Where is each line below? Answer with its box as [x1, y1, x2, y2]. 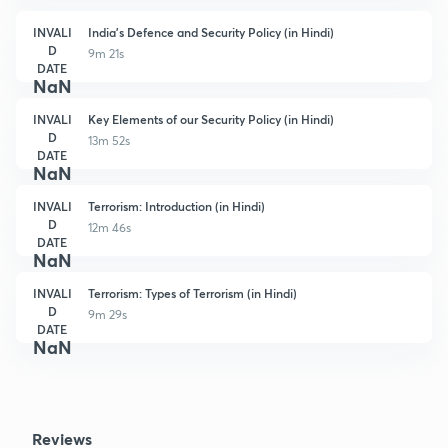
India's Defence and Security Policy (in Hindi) [88, 23, 334, 40]
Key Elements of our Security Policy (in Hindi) [88, 110, 334, 127]
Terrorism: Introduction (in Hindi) [88, 197, 265, 214]
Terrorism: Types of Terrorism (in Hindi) [88, 284, 297, 301]
